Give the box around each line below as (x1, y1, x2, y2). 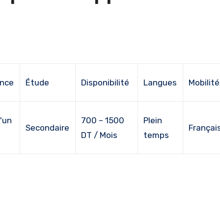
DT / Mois (81, 130, 118, 140)
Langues (143, 78, 177, 87)
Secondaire (26, 123, 70, 133)
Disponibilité (81, 78, 130, 87)
